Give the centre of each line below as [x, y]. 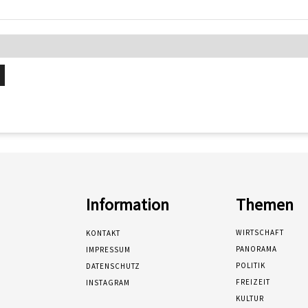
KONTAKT [103, 233]
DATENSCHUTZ [113, 266]
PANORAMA [256, 249]
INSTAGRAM [108, 283]
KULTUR [250, 298]
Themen [264, 205]
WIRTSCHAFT [260, 232]
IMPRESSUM [109, 250]
